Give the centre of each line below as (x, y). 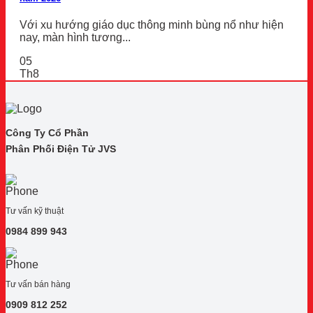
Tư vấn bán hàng (38, 284)
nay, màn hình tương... (75, 38)
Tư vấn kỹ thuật (35, 211)
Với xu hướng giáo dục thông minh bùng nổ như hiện (152, 25)
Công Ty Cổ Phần (47, 133)
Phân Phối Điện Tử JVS (61, 149)
